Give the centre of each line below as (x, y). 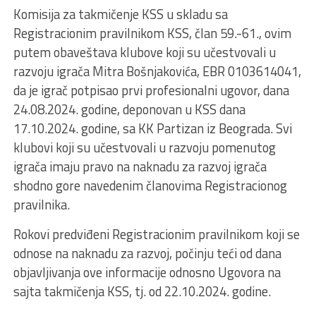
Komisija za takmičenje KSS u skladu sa (120, 14)
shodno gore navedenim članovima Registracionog (150, 185)
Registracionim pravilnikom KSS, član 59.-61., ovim (152, 33)
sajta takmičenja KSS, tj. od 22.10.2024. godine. (142, 291)
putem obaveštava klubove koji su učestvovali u (144, 52)
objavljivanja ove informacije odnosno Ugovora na (147, 272)
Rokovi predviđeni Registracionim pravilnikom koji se (156, 234)
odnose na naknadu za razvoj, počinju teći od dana (147, 253)
